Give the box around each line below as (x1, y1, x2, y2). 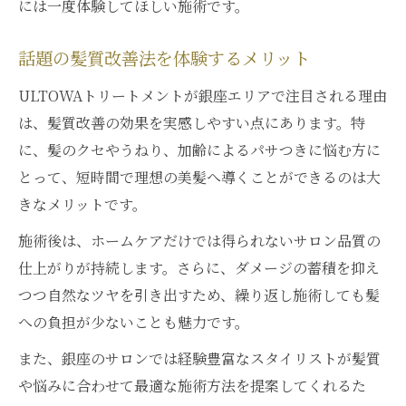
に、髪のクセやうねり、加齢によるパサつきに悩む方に (18, 140, 381, 160)
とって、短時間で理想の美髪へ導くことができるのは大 (18, 167, 381, 188)
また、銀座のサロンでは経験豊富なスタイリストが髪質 (18, 348, 381, 369)
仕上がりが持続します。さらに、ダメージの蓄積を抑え (18, 257, 380, 278)
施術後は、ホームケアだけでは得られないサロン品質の (18, 230, 381, 251)
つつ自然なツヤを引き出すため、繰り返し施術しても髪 (18, 285, 380, 305)
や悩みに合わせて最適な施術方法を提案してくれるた (18, 375, 366, 396)
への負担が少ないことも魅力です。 (18, 312, 249, 333)
